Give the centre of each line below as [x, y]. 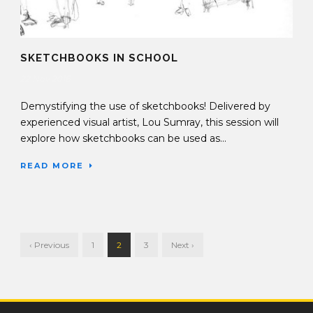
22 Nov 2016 [45, 79]
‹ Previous [49, 245]
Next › [183, 245]
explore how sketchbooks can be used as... [123, 139]
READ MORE [52, 166]
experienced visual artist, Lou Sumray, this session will [150, 123]
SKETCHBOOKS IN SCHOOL [99, 58]
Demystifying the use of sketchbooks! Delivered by [145, 107]
